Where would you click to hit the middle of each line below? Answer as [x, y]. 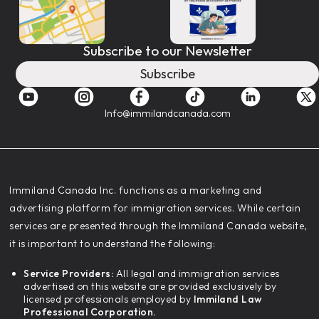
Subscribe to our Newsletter [167, 50]
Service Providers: [69, 273]
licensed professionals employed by [109, 299]
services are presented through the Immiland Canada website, [158, 225]
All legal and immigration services [197, 273]
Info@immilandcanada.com [167, 113]
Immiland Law [228, 299]
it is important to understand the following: [113, 243]
